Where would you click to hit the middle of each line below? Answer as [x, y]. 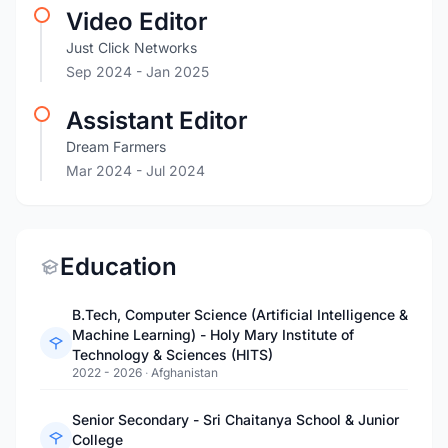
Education [118, 266]
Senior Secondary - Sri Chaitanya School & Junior [235, 419]
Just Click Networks [131, 47]
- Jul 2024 [170, 170]
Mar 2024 [101, 170]
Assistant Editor [157, 120]
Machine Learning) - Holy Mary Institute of [213, 334]
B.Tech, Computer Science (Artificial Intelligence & [240, 314]
